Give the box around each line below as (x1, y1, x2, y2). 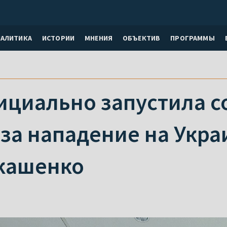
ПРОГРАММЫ (170, 33, 215, 43)
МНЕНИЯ (85, 33, 112, 43)
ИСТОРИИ (42, 33, 75, 43)
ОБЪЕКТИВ (123, 33, 161, 43)
